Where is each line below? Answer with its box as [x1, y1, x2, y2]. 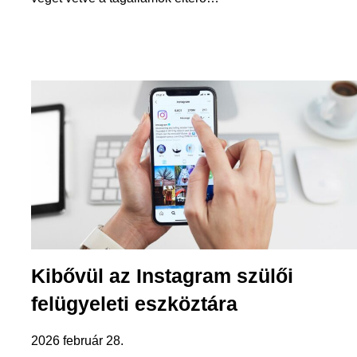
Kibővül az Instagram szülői [30, 264, 293, 287]
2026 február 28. [30, 333, 124, 347]
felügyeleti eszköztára [30, 292, 237, 315]
